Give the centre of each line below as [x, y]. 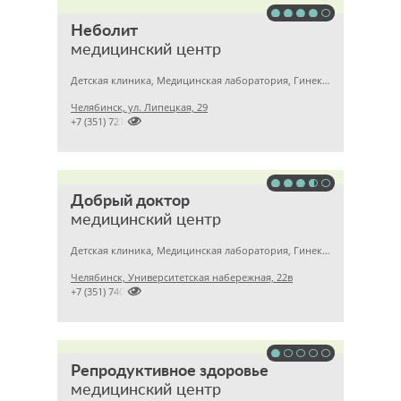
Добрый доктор [130, 201]
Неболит [104, 31]
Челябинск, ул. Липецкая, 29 [139, 107]
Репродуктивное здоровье [170, 371]
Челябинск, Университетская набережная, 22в [182, 277]
